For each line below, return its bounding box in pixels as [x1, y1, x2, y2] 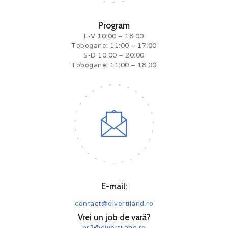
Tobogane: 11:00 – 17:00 [71, 41, 157, 50]
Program [98, 20, 130, 31]
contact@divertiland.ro [75, 198, 153, 208]
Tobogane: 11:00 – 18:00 [71, 61, 157, 70]
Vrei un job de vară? [77, 212, 151, 222]
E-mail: [101, 181, 127, 191]
